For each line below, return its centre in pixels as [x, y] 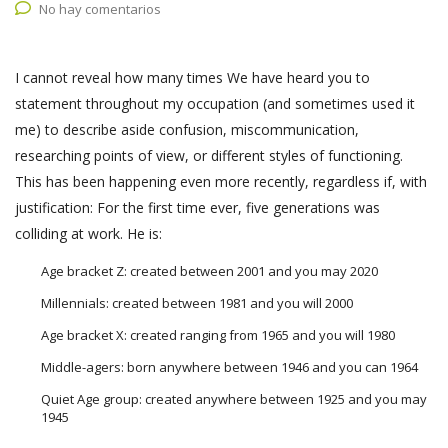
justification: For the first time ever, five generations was [197, 208]
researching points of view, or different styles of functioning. [209, 156]
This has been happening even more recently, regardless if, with [221, 182]
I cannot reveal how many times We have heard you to [192, 78]
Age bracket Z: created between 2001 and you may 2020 [209, 271]
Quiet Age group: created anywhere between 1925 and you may [234, 399]
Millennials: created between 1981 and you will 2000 [197, 303]
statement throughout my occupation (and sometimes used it [215, 104]
